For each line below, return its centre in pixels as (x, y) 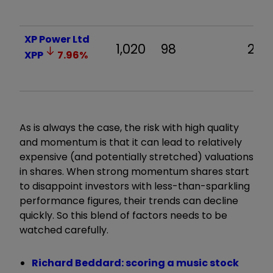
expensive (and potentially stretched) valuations (136, 157)
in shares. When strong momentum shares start (134, 171)
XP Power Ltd (57, 39)
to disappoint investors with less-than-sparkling (135, 186)
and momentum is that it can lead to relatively (131, 142)
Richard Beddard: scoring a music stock (135, 263)
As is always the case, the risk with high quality (129, 127)
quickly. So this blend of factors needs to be (123, 215)
